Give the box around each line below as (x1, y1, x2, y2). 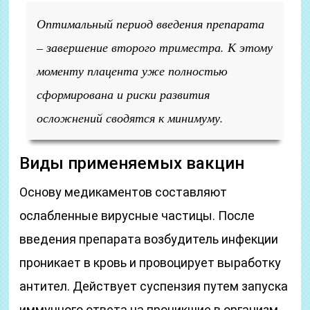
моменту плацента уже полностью (37, 62, 228, 79)
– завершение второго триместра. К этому (37, 39, 273, 55)
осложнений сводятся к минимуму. (37, 109, 224, 126)
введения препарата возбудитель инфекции (19, 232, 279, 246)
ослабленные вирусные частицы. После (19, 208, 255, 223)
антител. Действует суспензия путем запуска (19, 279, 289, 293)
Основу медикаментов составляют (19, 185, 228, 199)
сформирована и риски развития (37, 86, 210, 102)
